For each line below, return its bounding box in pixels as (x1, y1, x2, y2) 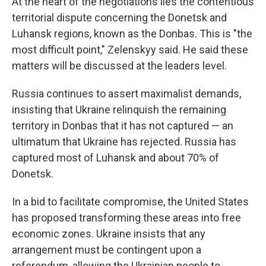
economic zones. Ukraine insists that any (12, 227, 205, 240)
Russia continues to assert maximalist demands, (12, 87, 241, 100)
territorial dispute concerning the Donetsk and (12, 11, 227, 24)
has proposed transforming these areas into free (12, 211, 241, 224)
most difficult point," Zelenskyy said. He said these (12, 43, 248, 56)
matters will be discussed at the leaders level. (12, 59, 227, 72)
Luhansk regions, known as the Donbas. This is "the (12, 27, 252, 40)
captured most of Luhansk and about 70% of (12, 151, 219, 164)
